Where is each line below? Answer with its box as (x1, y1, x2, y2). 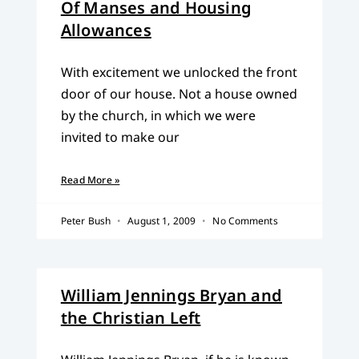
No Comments (210, 214, 278, 228)
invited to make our (60, 128, 179, 147)
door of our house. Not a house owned (60, 85, 297, 103)
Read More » (60, 173, 120, 188)
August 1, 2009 (125, 214, 199, 228)
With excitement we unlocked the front (60, 63, 297, 82)
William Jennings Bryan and (60, 284, 282, 307)
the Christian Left (60, 307, 201, 329)
